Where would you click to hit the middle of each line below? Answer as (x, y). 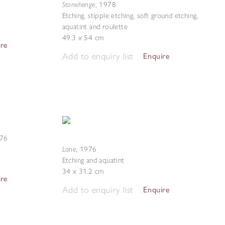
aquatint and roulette (95, 27)
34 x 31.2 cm (83, 171)
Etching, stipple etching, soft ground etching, (130, 16)
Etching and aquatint (93, 160)
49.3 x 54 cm (83, 38)
